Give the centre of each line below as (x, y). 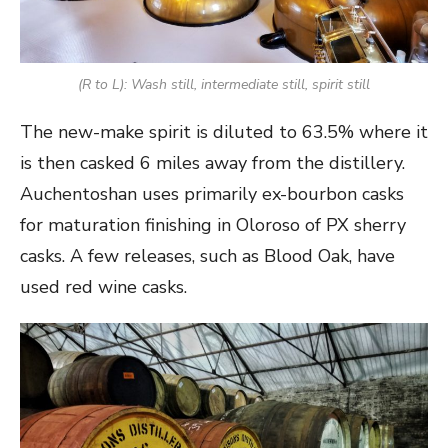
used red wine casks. (106, 287)
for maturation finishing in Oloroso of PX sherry (213, 225)
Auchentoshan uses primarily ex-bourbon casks (212, 194)
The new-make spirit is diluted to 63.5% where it (224, 132)
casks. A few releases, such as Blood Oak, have (207, 256)
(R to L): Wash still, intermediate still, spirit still (224, 85)
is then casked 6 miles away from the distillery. (212, 163)
